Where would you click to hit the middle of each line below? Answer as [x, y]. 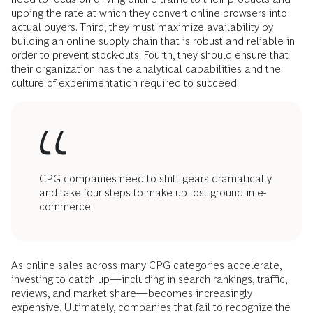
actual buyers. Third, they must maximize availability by [142, 27]
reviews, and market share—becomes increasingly [132, 293]
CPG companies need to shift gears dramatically [155, 179]
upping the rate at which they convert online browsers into [149, 13]
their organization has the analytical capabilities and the [146, 69]
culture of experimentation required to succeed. [125, 83]
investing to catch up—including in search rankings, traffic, [149, 279]
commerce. [66, 206]
